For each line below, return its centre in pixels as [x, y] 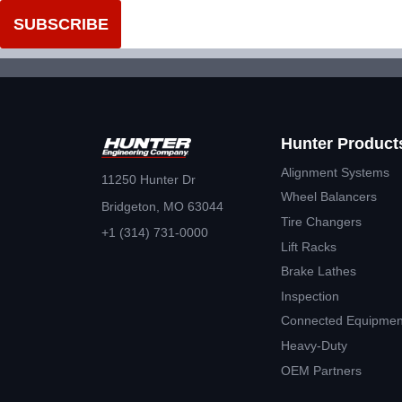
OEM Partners [321, 370]
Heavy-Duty [314, 345]
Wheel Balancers [328, 197]
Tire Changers [321, 221]
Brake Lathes [318, 271]
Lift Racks [308, 246]
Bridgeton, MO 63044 [162, 206]
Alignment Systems [335, 172]
